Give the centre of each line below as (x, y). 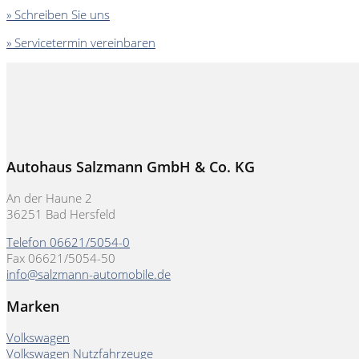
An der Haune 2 (49, 198)
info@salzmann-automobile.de (89, 274)
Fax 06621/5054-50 (61, 258)
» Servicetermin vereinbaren (81, 43)
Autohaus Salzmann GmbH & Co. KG (131, 166)
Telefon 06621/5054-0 (68, 242)
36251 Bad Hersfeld (61, 214)
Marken (33, 306)
